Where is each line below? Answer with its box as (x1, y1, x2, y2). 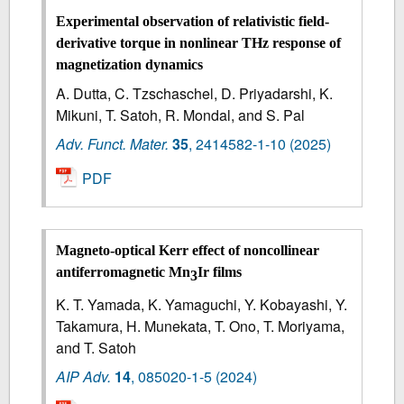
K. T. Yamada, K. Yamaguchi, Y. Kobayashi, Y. (56, 294, 348, 316)
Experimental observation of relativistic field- (56, 13, 330, 29)
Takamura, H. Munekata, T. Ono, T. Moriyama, (56, 316, 345, 337)
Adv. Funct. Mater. (56, 133, 170, 154)
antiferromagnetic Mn (56, 264, 191, 280)
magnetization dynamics (56, 56, 204, 72)
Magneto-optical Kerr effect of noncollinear (56, 243, 320, 259)
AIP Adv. (56, 366, 112, 388)
